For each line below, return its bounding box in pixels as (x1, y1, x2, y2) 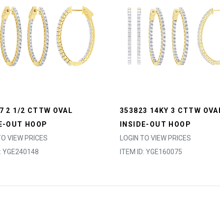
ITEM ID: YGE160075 (120, 148, 182, 156)
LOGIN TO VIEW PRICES (120, 134, 191, 142)
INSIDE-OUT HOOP (120, 120, 191, 128)
